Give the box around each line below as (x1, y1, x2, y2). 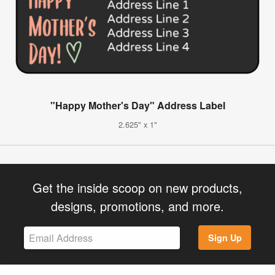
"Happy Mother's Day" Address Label (50, 98, 225, 112)
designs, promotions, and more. (51, 196, 224, 215)
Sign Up (207, 231, 242, 244)
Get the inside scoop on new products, (33, 178, 242, 196)
